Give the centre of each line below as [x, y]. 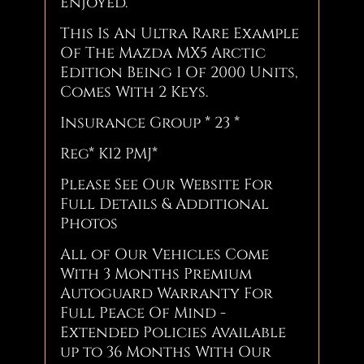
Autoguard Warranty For [167, 293]
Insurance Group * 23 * [150, 123]
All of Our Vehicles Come [165, 254]
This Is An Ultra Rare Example [180, 33]
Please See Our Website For [167, 184]
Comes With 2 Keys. [134, 92]
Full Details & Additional [165, 204]
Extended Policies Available [173, 332]
